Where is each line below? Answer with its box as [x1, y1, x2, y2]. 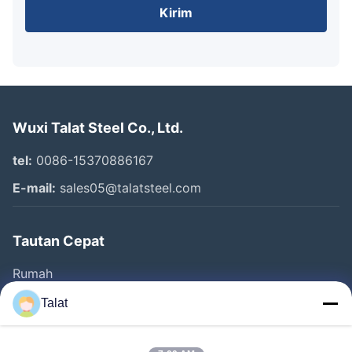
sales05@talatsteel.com [56, 180, 201, 196]
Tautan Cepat [13, 233, 104, 250]
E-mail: [13, 180, 56, 196]
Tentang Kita [13, 321, 88, 337]
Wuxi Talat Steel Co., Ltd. [13, 119, 183, 137]
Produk [13, 293, 55, 310]
